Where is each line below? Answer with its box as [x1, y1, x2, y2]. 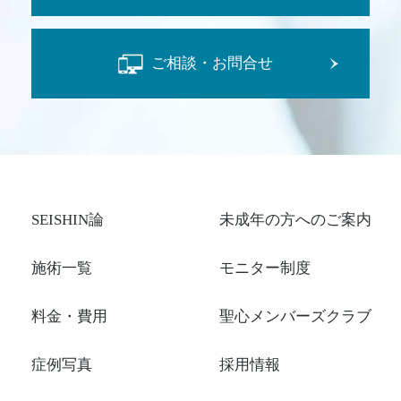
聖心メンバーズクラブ [219, 307, 371, 325]
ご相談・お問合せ [151, 55, 274, 73]
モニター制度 [219, 259, 311, 277]
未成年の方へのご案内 [219, 210, 371, 228]
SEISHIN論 [31, 210, 104, 228]
